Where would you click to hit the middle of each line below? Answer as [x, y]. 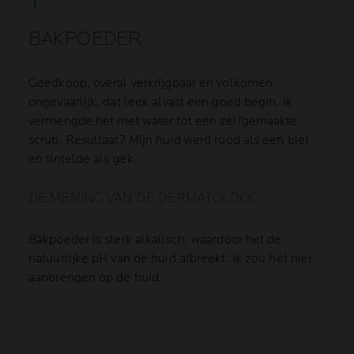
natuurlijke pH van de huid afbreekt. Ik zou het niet [171, 259]
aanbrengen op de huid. [96, 278]
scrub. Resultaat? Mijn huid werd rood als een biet [169, 140]
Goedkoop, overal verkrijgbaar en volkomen [151, 83]
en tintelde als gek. [83, 159]
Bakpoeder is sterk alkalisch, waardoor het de [155, 240]
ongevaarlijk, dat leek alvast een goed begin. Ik [160, 102]
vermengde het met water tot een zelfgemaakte [163, 121]
